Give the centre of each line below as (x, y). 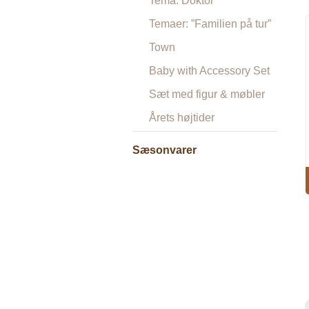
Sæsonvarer (165, 150)
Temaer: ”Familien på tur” (210, 24)
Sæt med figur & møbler (207, 94)
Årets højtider (182, 118)
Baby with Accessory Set (209, 71)
